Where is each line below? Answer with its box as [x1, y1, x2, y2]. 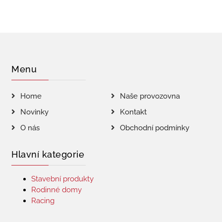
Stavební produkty [31, 174, 94, 183]
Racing [31, 196, 55, 205]
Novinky [20, 108, 49, 116]
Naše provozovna [119, 92, 180, 101]
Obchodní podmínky [119, 123, 189, 132]
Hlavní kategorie [11, 149, 85, 160]
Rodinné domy [31, 185, 82, 194]
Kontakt [119, 108, 147, 116]
